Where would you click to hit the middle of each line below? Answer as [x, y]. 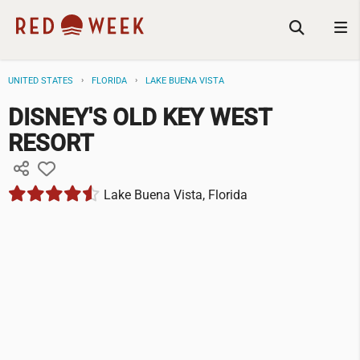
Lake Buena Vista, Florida [174, 195]
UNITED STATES [41, 81]
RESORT [51, 143]
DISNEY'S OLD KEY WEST [140, 118]
